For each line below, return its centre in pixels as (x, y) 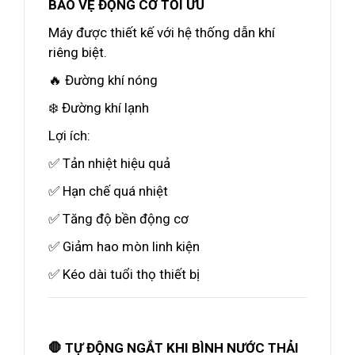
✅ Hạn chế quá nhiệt (108, 191)
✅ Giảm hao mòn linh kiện (124, 246)
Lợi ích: (69, 136)
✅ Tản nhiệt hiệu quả (109, 163)
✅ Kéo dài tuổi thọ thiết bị (124, 274)
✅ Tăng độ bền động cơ (118, 219)
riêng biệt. (78, 52)
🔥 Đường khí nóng (103, 80)
